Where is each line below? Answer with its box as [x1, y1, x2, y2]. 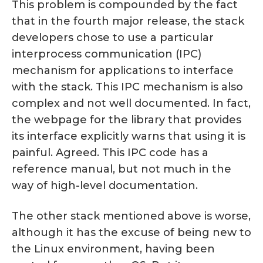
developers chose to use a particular [12, 31, 214, 45]
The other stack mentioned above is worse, [12, 210, 251, 223]
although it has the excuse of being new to [12, 226, 251, 240]
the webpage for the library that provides [12, 113, 241, 127]
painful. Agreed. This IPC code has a [12, 146, 208, 160]
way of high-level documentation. [12, 179, 198, 193]
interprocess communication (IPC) [12, 48, 201, 61]
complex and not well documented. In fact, [12, 97, 251, 110]
